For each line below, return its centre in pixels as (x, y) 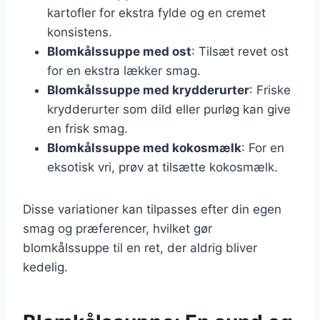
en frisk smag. (87, 128)
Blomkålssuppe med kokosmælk (144, 147)
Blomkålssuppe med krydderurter (148, 90)
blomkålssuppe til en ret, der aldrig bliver (140, 247)
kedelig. (45, 267)
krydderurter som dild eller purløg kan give (169, 109)
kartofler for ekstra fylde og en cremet (156, 12)
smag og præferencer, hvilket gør (117, 228)
